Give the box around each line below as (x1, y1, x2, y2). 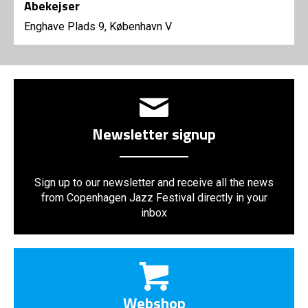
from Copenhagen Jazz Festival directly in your (41, 190, 267, 204)
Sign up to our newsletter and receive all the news (34, 175, 274, 189)
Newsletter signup (92, 122, 216, 146)
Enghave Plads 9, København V (24, 19, 172, 33)
